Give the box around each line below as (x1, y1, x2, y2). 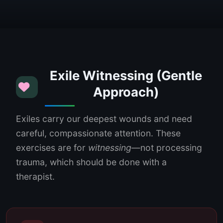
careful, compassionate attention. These (16, 128, 181, 139)
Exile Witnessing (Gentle (50, 68, 202, 84)
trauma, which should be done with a (16, 157, 167, 168)
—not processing (131, 142, 202, 153)
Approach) (93, 84, 159, 100)
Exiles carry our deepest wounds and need (16, 113, 192, 124)
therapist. (16, 171, 55, 182)
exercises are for (16, 142, 88, 153)
